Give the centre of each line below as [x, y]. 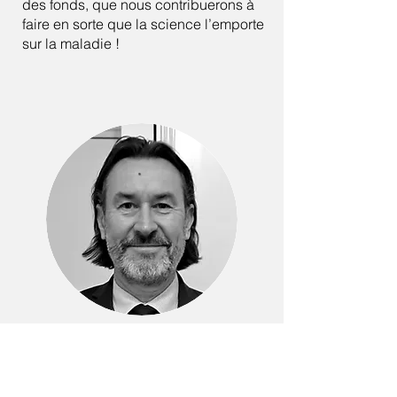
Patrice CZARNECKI [140, 343]
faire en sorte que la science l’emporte [143, 24]
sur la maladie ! [71, 43]
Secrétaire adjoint [140, 368]
